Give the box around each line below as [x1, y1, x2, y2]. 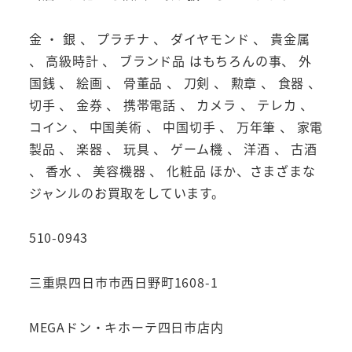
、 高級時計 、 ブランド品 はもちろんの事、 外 [28, 51, 312, 71]
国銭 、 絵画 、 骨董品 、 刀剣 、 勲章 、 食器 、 [28, 73, 321, 93]
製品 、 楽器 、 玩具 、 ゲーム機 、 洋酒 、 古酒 [28, 139, 317, 159]
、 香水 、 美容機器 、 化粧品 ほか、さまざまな [28, 161, 316, 181]
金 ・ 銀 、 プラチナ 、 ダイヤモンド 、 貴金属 [28, 29, 310, 49]
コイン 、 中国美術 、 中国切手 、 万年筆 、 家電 [28, 117, 324, 137]
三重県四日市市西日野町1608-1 [28, 272, 218, 291]
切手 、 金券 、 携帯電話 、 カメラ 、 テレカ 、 [28, 95, 314, 115]
